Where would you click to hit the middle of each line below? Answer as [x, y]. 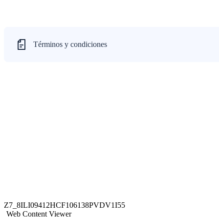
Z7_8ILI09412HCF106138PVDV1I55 [65, 205]
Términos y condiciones [70, 44]
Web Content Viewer [39, 214]
